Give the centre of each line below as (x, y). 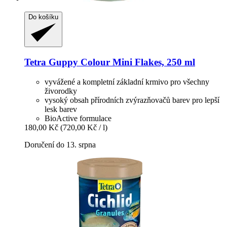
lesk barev (61, 109)
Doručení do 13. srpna (60, 144)
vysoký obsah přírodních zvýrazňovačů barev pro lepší (132, 100)
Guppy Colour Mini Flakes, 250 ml (121, 62)
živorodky (61, 91)
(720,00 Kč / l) (84, 127)
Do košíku (43, 17)
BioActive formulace (78, 118)
